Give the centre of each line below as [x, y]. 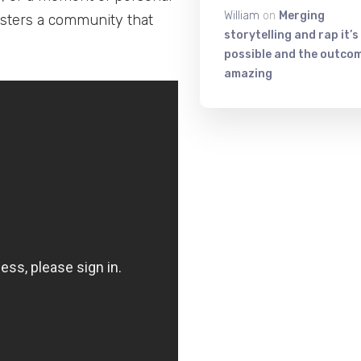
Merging [301, 15]
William [241, 15]
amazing [248, 73]
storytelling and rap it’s [291, 35]
